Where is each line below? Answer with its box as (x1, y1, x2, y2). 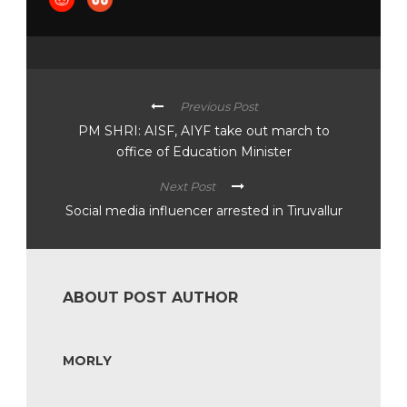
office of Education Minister (116, 144, 292, 161)
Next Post (158, 179, 215, 194)
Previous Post (179, 99, 258, 114)
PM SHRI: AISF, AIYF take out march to (78, 123, 330, 140)
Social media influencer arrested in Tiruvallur (65, 203, 342, 220)
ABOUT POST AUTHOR (63, 289, 238, 307)
